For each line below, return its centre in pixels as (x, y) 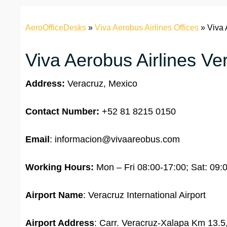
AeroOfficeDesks (56, 28)
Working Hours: (60, 167)
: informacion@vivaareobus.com (115, 140)
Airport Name (54, 195)
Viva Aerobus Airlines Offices (147, 28)
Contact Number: (62, 112)
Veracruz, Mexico (101, 84)
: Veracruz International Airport (144, 195)
